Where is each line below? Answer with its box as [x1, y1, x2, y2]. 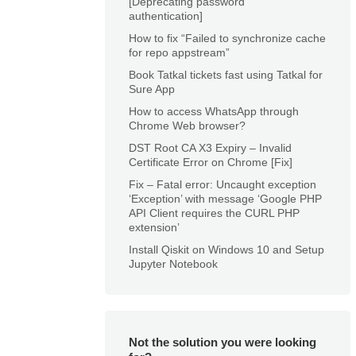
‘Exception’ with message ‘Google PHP [129, 192, 322, 205]
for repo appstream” [129, 45, 230, 59]
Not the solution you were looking [129, 335, 316, 349]
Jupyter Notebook [129, 257, 218, 270]
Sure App [129, 82, 175, 95]
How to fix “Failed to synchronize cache [129, 31, 326, 44]
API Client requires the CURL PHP [129, 206, 300, 219]
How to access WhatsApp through [129, 104, 299, 118]
